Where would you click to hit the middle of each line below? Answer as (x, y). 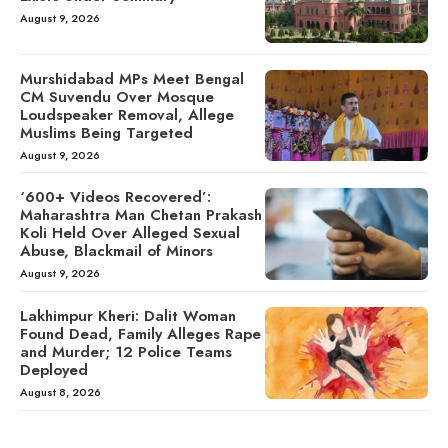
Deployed (54, 370)
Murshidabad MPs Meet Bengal (132, 78)
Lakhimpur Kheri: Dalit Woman (128, 316)
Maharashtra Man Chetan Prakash (141, 215)
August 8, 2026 (60, 392)
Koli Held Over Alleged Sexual (130, 233)
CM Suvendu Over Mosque (117, 96)
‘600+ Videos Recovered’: (115, 197)
